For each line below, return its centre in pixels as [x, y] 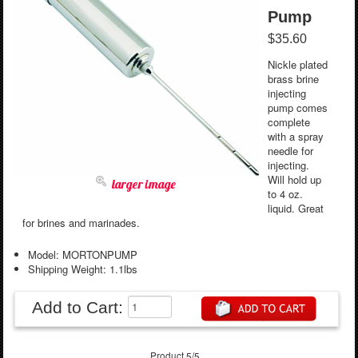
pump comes [297, 107]
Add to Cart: [80, 307]
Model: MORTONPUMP [82, 254]
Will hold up [294, 179]
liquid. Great [295, 208]
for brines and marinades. [81, 222]
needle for [290, 150]
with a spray [295, 136]
